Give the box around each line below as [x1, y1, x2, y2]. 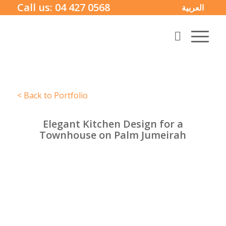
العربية [182, 2, 204, 13]
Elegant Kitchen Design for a [42, 117, 183, 131]
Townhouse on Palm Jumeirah [39, 128, 187, 142]
